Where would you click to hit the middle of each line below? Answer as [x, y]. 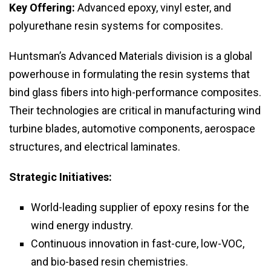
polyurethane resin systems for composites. [116, 26]
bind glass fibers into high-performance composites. [135, 93]
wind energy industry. [82, 226]
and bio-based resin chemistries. [109, 262]
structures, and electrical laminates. [95, 147]
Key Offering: [42, 8]
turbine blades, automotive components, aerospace [132, 129]
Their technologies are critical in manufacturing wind [135, 111]
